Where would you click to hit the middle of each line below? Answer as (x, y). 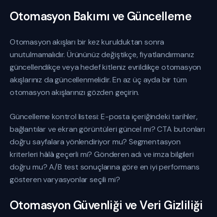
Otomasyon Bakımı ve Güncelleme (101, 16)
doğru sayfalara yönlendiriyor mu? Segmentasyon (95, 142)
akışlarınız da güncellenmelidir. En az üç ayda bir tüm (98, 80)
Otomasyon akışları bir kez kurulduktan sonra (87, 42)
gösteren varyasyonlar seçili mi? (65, 179)
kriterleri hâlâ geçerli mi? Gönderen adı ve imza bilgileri (102, 154)
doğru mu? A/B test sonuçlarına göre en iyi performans (105, 167)
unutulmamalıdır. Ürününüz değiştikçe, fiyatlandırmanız (102, 54)
